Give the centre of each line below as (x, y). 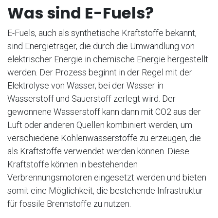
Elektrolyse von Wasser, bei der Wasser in (85, 86)
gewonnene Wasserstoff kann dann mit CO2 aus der (104, 112)
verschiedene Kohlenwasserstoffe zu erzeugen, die (104, 138)
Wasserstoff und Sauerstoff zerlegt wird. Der (91, 99)
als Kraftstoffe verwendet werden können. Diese (98, 151)
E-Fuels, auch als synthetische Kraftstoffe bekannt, (102, 33)
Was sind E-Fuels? (81, 13)
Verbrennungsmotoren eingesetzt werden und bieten (107, 178)
